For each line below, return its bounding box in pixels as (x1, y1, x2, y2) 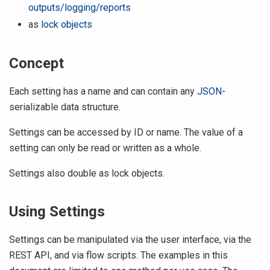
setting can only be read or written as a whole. (9, 142, 201, 154)
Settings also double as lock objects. (9, 168, 165, 179)
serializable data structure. (9, 101, 121, 113)
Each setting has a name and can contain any (9, 86, 197, 97)
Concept (9, 55, 64, 72)
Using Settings (9, 203, 105, 220)
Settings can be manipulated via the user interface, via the (9, 234, 251, 245)
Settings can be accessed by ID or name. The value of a (9, 127, 243, 138)
